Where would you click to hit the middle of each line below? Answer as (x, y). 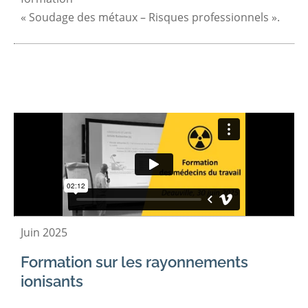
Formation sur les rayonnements (134, 262)
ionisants (52, 281)
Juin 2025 (44, 233)
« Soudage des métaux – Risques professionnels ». (150, 17)
